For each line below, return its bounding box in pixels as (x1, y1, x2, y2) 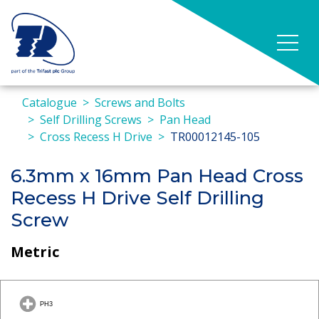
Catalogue (22, 95, 77, 110)
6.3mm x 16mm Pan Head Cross (11, 164, 303, 187)
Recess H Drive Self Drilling (11, 187, 264, 209)
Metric (11, 241, 59, 261)
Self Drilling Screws (40, 112, 142, 127)
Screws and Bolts (95, 95, 185, 110)
